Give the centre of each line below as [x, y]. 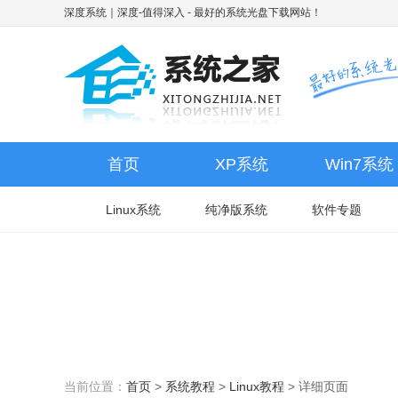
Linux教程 [257, 386]
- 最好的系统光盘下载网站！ [253, 12]
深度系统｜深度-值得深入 [124, 12]
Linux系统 [133, 210]
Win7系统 [359, 164]
